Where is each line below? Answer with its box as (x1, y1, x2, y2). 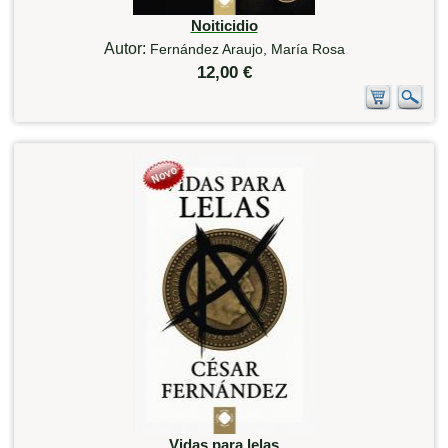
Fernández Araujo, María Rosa (149, 40, 345, 57)
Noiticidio (190, 16, 258, 34)
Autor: (103, 39, 150, 57)
